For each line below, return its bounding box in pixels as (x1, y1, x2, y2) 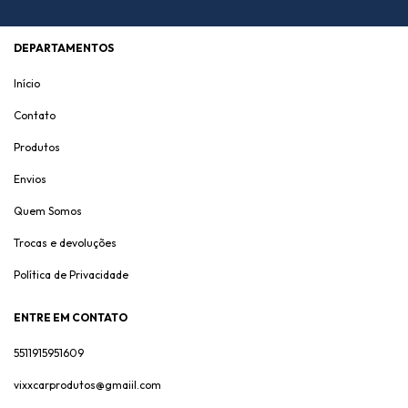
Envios (14, 172, 46, 187)
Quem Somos (14, 204, 82, 219)
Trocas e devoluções (14, 236, 117, 250)
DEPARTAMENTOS (14, 41, 114, 56)
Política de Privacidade (14, 268, 128, 282)
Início (14, 76, 40, 91)
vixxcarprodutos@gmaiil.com (14, 378, 161, 393)
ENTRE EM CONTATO (14, 311, 127, 325)
